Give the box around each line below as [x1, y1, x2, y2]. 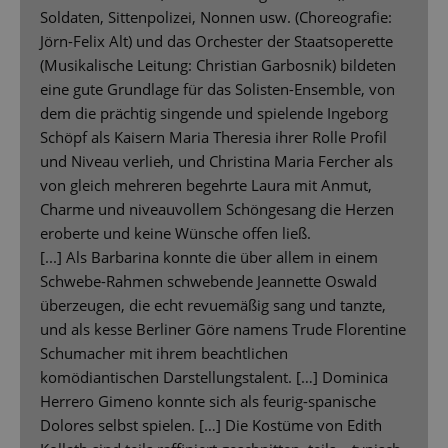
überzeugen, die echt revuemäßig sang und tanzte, [40, 294, 386, 315]
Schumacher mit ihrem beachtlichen [40, 342, 288, 363]
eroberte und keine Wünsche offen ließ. [40, 222, 311, 243]
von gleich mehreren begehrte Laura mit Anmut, [40, 174, 372, 195]
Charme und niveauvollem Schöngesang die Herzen [40, 198, 394, 219]
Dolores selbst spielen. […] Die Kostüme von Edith [40, 414, 382, 435]
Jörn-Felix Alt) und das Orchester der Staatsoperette [40, 30, 393, 51]
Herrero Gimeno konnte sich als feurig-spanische [40, 390, 376, 411]
